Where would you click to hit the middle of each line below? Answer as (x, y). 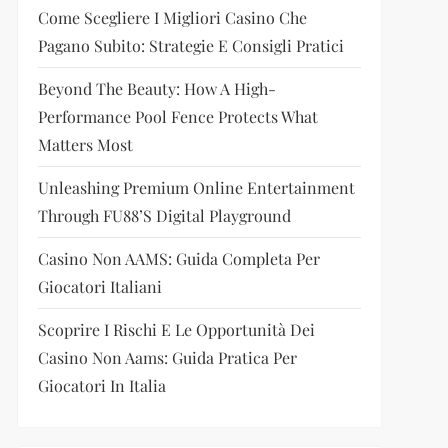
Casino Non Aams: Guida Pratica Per (167, 357)
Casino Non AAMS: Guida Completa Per (178, 258)
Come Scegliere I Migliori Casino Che (172, 17)
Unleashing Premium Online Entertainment (196, 187)
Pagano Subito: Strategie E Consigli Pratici (190, 45)
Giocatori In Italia (101, 385)
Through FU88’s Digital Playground (164, 215)
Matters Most (85, 144)
